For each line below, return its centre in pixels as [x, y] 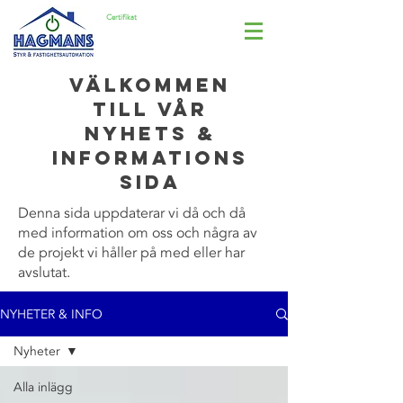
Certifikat [121, 17]
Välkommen [150, 85]
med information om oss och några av [138, 233]
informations [150, 158]
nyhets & [150, 134]
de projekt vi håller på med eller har [131, 253]
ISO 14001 [126, 31]
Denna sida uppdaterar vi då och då [132, 213]
